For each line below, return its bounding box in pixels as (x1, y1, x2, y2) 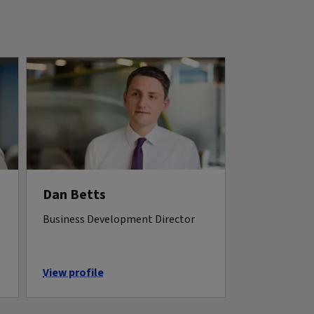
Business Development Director (43, 211, 195, 227)
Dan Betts (43, 184, 106, 205)
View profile (43, 264, 104, 280)
